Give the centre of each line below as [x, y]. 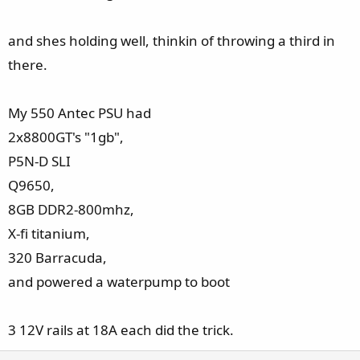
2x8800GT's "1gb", [66, 137]
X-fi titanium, [49, 233]
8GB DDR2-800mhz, [71, 209]
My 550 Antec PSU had [80, 112]
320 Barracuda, [57, 257]
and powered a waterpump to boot [119, 281]
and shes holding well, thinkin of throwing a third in [172, 40]
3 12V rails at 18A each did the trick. [121, 329]
